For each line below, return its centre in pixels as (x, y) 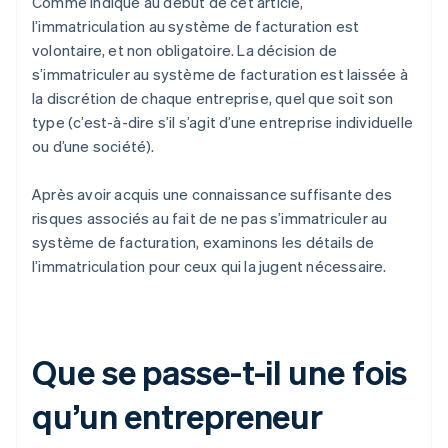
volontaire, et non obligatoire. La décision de (185, 50)
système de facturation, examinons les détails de (203, 242)
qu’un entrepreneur (178, 416)
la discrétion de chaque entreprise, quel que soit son (213, 98)
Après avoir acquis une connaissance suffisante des (212, 194)
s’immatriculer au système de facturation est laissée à (220, 74)
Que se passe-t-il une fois (220, 372)
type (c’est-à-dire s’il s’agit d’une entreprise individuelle (223, 122)
